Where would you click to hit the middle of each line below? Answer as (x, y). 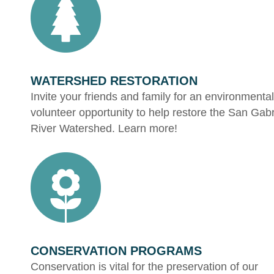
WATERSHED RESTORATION (114, 80)
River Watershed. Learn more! (104, 128)
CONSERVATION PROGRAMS (116, 250)
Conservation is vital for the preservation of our (144, 266)
